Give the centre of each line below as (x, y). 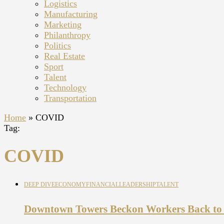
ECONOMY (70, 185)
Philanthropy (67, 35)
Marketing (63, 24)
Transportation (70, 98)
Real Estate (64, 56)
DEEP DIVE (39, 185)
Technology (65, 87)
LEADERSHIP (137, 185)
